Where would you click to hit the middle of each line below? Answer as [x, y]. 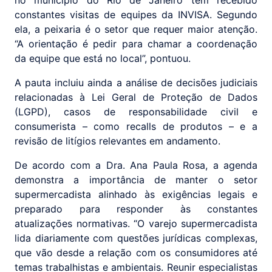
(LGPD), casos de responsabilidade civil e [136, 112]
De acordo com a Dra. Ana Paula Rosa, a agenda [136, 165]
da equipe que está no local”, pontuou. [103, 59]
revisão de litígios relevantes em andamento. [117, 141]
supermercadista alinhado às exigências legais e [136, 195]
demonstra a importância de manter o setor [136, 180]
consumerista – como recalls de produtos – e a [136, 127]
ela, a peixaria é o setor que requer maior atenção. [136, 29]
